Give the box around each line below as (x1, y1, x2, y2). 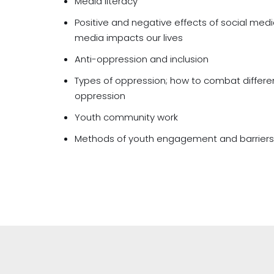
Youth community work (75, 110, 178, 124)
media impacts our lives (75, 31, 183, 44)
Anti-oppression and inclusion (75, 52, 209, 65)
